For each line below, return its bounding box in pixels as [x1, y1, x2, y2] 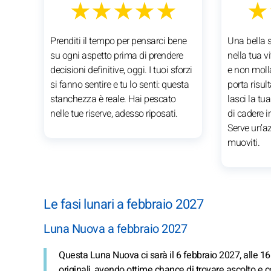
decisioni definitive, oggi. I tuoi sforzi [50, 62, 192, 77]
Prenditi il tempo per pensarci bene [50, 33, 187, 48]
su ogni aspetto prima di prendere [50, 48, 183, 63]
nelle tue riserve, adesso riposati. [50, 106, 178, 121]
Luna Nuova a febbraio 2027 [44, 220, 187, 238]
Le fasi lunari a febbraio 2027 [44, 194, 203, 214]
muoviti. [227, 135, 260, 150]
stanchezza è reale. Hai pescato [50, 91, 176, 106]
